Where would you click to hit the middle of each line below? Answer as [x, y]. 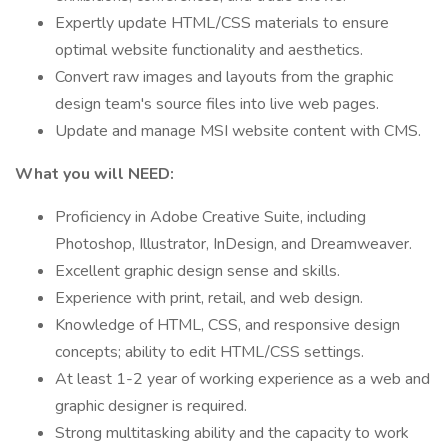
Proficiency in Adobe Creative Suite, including [210, 217]
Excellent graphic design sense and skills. [197, 271]
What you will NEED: [94, 174]
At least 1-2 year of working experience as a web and [242, 379]
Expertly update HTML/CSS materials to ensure [222, 23]
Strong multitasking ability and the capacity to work [232, 433]
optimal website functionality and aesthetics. [209, 50]
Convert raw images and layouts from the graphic [224, 77]
